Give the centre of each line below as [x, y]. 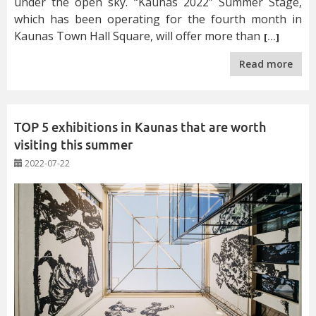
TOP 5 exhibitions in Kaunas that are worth [140, 127]
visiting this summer [73, 145]
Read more [266, 63]
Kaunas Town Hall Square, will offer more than [137, 36]
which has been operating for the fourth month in [158, 19]
